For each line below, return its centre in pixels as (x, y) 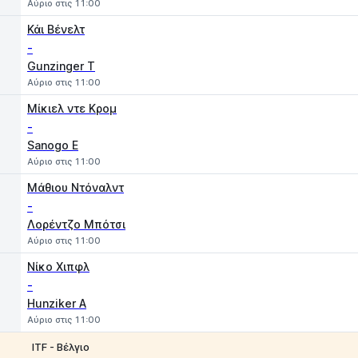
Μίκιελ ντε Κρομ (72, 108)
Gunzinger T (61, 66)
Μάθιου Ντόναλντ (76, 187)
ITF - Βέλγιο (61, 346)
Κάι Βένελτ (56, 29)
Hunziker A (57, 303)
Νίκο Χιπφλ (58, 267)
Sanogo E (53, 145)
